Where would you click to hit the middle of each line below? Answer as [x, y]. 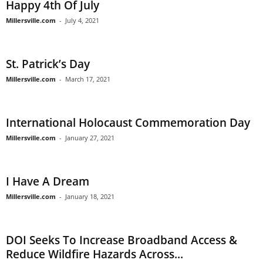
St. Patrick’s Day [48, 64]
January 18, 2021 [90, 197]
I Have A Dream [48, 182]
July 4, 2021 [82, 21]
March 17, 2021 [88, 79]
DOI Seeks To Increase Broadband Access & [122, 240]
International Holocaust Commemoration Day [128, 123]
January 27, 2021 [90, 138]
